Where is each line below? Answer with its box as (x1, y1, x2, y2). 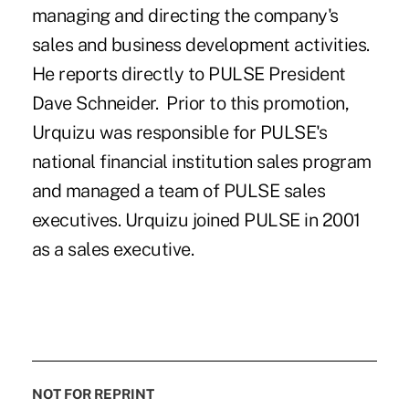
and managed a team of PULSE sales (31, 179, 326, 202)
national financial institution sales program (31, 150, 372, 173)
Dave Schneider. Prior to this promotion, (31, 91, 350, 114)
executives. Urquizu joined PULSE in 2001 (31, 208, 361, 231)
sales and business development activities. (31, 33, 370, 56)
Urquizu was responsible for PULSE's (31, 121, 328, 143)
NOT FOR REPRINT (31, 385, 154, 402)
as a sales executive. (31, 237, 203, 260)
